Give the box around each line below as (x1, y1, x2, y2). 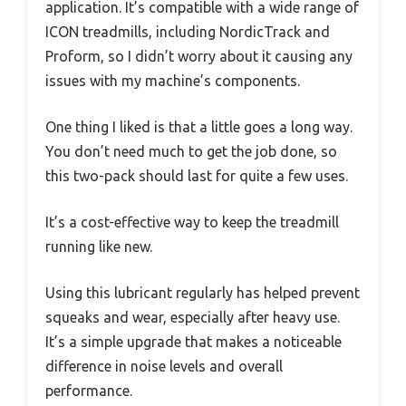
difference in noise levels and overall (45, 358, 283, 375)
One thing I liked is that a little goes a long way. (45, 119, 353, 136)
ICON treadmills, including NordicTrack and (45, 24, 330, 41)
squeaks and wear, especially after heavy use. (45, 309, 340, 326)
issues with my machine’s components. (45, 72, 300, 90)
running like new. (45, 238, 152, 256)
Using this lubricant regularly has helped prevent (45, 285, 360, 302)
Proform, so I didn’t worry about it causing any (45, 48, 353, 65)
